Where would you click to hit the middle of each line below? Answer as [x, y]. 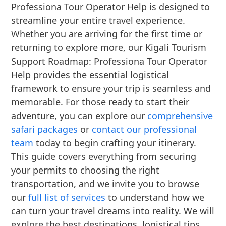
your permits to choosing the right [86, 170]
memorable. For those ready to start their [100, 102]
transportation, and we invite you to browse [105, 184]
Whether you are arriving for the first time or [107, 34]
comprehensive [180, 116]
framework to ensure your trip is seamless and [111, 89]
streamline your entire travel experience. [98, 20]
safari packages [45, 129]
